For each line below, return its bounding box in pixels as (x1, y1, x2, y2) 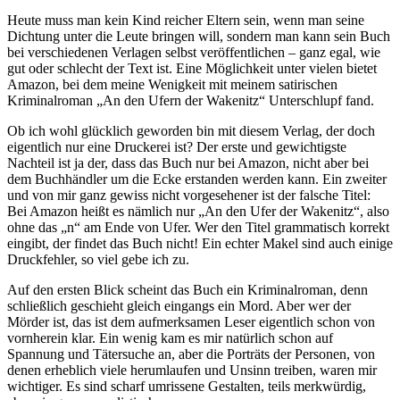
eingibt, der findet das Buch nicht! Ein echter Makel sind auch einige (7, 235, 393, 251)
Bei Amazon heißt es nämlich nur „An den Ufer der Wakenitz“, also (7, 203, 389, 219)
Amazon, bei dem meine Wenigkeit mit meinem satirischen (7, 76, 337, 92)
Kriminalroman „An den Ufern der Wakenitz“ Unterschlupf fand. (7, 92, 374, 108)
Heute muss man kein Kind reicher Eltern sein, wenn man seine (7, 12, 364, 28)
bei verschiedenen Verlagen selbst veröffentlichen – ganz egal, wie (7, 44, 380, 60)
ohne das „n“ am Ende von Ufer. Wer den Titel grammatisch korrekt (7, 219, 389, 235)
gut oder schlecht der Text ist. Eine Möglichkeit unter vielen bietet (7, 60, 377, 76)
